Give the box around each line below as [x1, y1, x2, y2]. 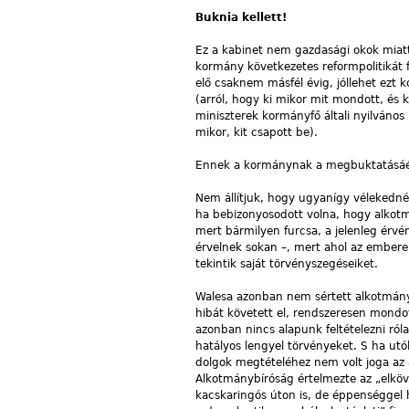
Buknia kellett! [195, 10, 287, 24]
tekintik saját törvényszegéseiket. [195, 257, 378, 270]
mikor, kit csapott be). [195, 125, 318, 139]
